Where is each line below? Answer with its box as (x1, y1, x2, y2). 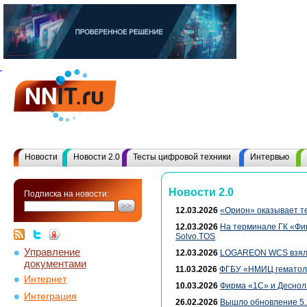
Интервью (250, 152, 289, 162)
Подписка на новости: (24, 189, 109, 199)
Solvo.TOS (175, 232, 215, 241)
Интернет (24, 274, 66, 284)
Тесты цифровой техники (133, 152, 231, 162)
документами (24, 258, 86, 267)
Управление (24, 246, 80, 258)
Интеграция (24, 291, 77, 302)
